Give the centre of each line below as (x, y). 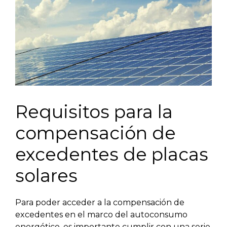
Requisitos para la (94, 112)
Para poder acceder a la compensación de (100, 203)
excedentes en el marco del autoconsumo (101, 215)
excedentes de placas (112, 155)
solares (46, 176)
